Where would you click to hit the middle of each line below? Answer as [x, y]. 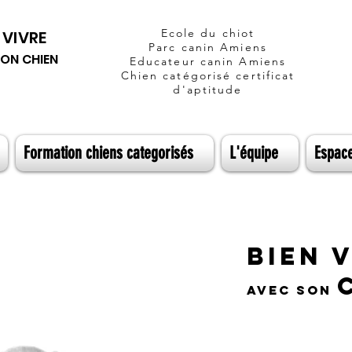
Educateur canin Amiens [208, 61]
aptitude [214, 90]
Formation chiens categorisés [108, 153]
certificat [263, 75]
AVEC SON [292, 290]
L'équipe [254, 153]
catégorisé [197, 75]
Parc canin [185, 47]
